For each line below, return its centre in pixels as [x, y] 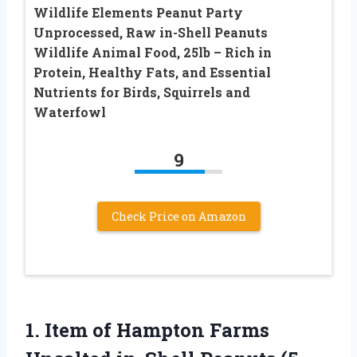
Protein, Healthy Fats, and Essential [152, 72]
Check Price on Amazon [178, 216]
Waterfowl [70, 112]
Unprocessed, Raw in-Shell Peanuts [151, 32]
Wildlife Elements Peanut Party [138, 12]
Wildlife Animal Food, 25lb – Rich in [153, 52]
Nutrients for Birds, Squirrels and [142, 92]
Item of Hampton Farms [157, 330]
